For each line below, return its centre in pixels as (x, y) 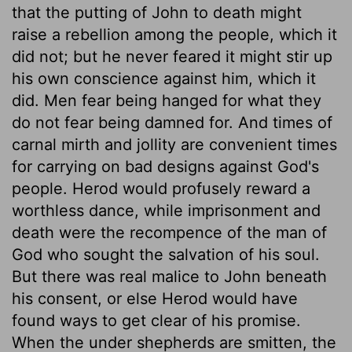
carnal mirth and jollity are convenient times (174, 144)
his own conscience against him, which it (164, 78)
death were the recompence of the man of (169, 232)
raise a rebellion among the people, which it (174, 34)
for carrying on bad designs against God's (165, 166)
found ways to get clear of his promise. (156, 320)
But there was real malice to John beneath (169, 276)
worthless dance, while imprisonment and (166, 210)
